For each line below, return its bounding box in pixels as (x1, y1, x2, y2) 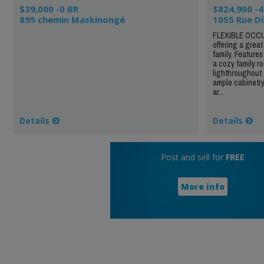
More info (180, 180, 225, 192)
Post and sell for (160, 151, 226, 163)
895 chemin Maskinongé (19, 13, 125, 25)
